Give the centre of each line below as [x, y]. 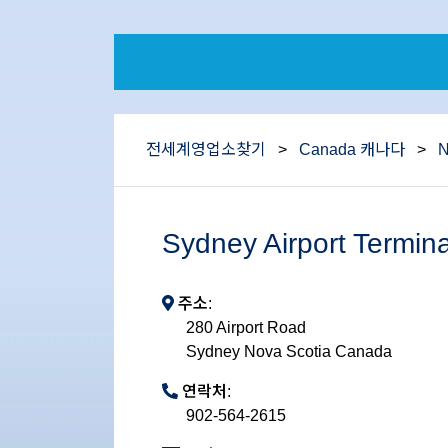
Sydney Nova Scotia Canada [289, 351]
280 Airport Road [246, 327]
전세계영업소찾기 [206, 149]
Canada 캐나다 [352, 149]
